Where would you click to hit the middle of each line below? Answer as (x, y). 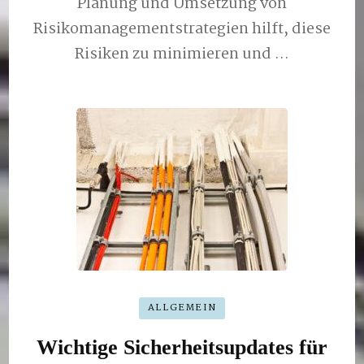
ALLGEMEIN (182, 308)
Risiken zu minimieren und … (182, 54)
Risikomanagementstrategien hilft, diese (182, 29)
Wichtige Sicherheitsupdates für (182, 347)
